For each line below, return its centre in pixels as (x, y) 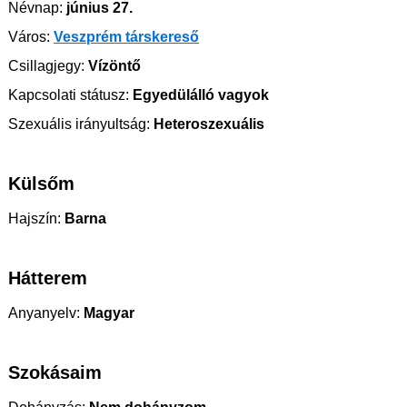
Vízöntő (113, 66)
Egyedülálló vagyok (199, 95)
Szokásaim (55, 372)
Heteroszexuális (207, 124)
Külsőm (41, 184)
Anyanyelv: (44, 313)
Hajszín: (35, 218)
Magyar (107, 313)
